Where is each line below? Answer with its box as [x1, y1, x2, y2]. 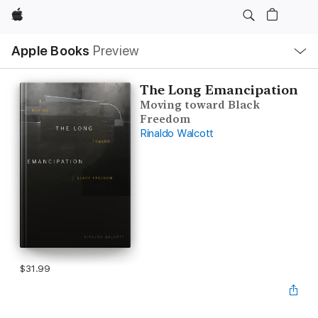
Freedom [139, 113, 190, 126]
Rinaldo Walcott [139, 127, 214, 140]
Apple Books [11, 43, 90, 59]
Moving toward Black [139, 99, 260, 111]
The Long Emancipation [139, 82, 298, 97]
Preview [92, 43, 140, 59]
